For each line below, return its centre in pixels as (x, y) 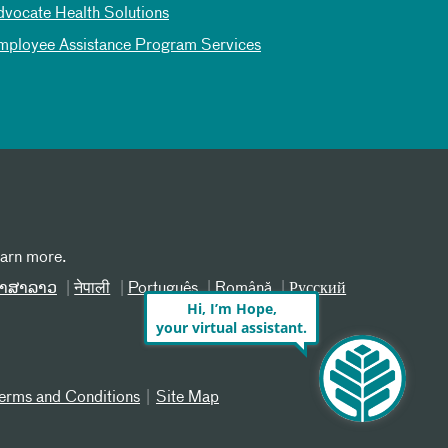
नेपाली (92, 289)
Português (162, 289)
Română (243, 289)
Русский (318, 289)
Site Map (187, 398)
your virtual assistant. (231, 327)
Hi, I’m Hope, (231, 308)
